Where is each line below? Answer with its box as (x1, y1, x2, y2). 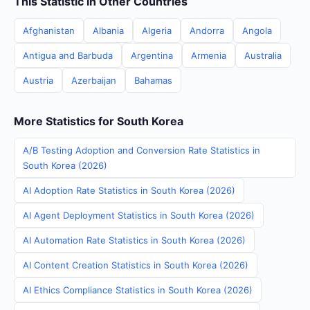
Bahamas (134, 75, 172, 86)
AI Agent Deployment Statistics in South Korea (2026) (23, 210, 255, 221)
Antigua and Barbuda (23, 50, 113, 61)
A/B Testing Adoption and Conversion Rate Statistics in (23, 145, 260, 156)
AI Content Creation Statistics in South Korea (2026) (23, 259, 248, 271)
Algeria (142, 25, 172, 36)
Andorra (190, 25, 224, 36)
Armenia (191, 50, 226, 61)
